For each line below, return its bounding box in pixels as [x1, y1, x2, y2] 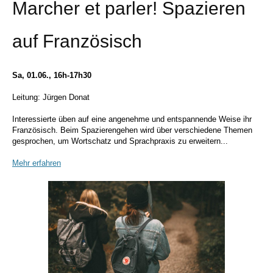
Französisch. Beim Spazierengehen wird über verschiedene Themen [12, 126, 252, 135]
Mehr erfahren [12, 158, 61, 168]
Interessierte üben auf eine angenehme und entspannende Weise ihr [12, 115, 252, 124]
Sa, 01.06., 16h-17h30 [12, 71, 91, 80]
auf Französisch [12, 31, 142, 51]
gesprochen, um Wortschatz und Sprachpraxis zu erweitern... [12, 136, 228, 146]
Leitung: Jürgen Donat [12, 93, 90, 102]
